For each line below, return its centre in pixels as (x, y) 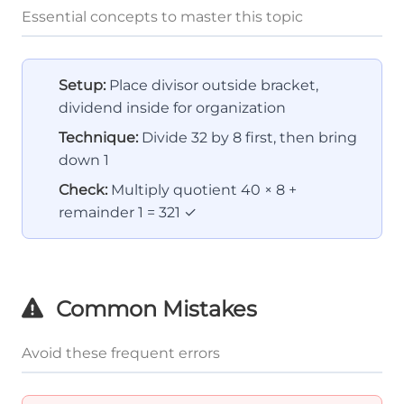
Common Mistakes (154, 308)
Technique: (98, 137)
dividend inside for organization (172, 107)
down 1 (84, 160)
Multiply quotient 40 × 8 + (202, 189)
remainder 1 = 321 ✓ (128, 212)
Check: (83, 189)
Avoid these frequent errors (121, 353)
